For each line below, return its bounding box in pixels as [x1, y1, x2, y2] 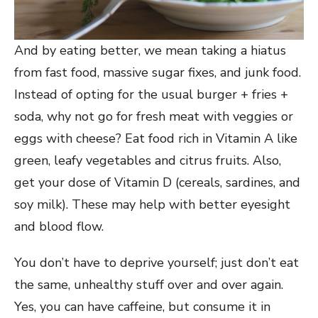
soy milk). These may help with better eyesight [14, 196, 290, 213]
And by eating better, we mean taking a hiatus [14, 42, 286, 59]
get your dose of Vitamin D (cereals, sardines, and [14, 174, 300, 191]
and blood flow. [14, 218, 107, 235]
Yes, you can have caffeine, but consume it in [14, 298, 270, 315]
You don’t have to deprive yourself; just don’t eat [14, 254, 299, 271]
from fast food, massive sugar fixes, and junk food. [14, 64, 301, 81]
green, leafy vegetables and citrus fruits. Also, [14, 152, 281, 169]
